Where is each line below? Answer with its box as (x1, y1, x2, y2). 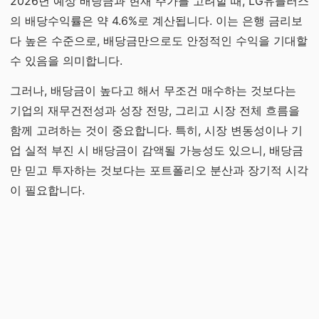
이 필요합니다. (10, 183, 85, 197)
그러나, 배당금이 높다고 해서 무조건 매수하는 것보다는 (10, 83, 296, 98)
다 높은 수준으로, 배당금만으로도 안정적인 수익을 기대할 (10, 33, 308, 48)
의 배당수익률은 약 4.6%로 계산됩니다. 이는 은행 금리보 (10, 14, 303, 28)
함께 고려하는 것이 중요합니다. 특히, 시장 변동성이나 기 (10, 123, 303, 137)
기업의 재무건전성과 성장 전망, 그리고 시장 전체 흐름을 (10, 103, 300, 117)
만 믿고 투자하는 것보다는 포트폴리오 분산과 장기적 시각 (10, 163, 308, 177)
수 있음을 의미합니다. (10, 53, 122, 68)
